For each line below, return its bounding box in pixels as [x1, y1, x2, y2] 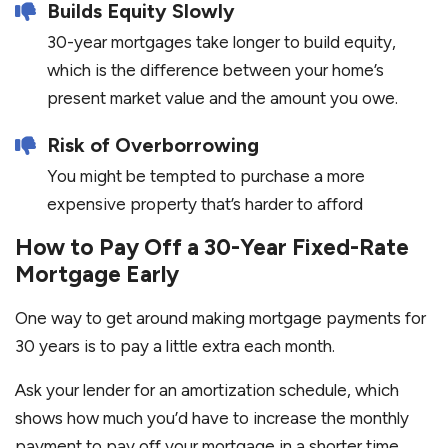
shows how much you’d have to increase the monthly [15, 408, 409, 429]
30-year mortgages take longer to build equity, [47, 32, 396, 53]
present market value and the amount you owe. [47, 88, 398, 109]
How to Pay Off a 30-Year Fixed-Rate [15, 233, 409, 262]
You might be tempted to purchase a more [47, 166, 365, 187]
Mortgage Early [15, 260, 179, 289]
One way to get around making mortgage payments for [15, 308, 426, 329]
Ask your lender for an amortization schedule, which [15, 380, 399, 401]
